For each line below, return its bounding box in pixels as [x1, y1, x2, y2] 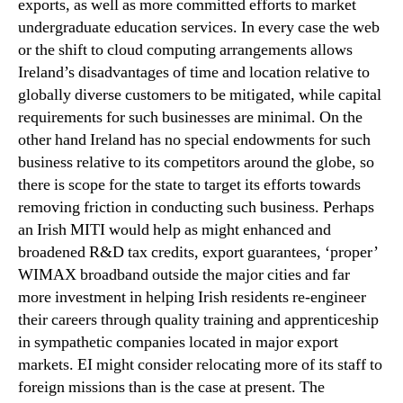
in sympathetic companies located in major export [18, 331, 338, 353]
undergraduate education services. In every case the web [18, 16, 380, 38]
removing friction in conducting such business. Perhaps [18, 196, 374, 218]
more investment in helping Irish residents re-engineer [18, 286, 366, 308]
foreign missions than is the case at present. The [18, 376, 325, 398]
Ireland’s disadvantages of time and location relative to [18, 61, 370, 83]
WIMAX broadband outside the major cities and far [18, 264, 350, 285]
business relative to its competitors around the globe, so [18, 151, 374, 173]
